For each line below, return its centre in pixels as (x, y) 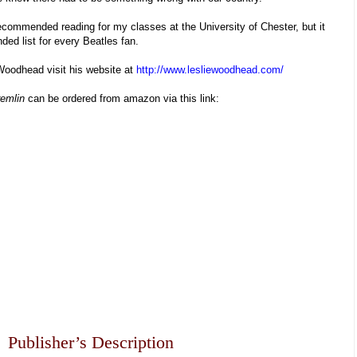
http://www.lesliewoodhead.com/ (210, 70)
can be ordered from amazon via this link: (124, 99)
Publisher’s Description (91, 343)
